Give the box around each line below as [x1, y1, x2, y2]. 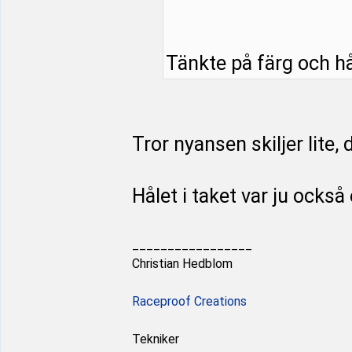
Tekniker [132, 332, 179, 346]
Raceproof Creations [132, 294, 247, 309]
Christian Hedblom [132, 256, 233, 271]
